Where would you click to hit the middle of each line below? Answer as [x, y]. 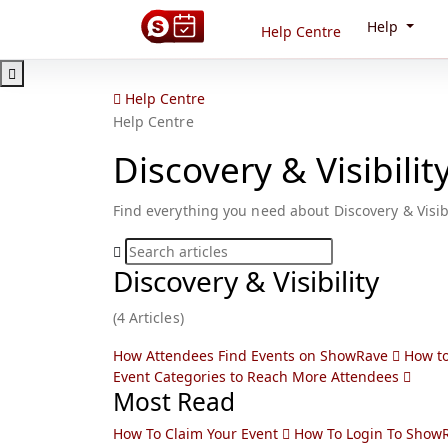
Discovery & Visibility [245, 281]
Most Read [173, 401]
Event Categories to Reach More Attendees [257, 376]
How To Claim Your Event [197, 433]
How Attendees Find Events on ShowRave [252, 355]
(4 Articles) [148, 317]
